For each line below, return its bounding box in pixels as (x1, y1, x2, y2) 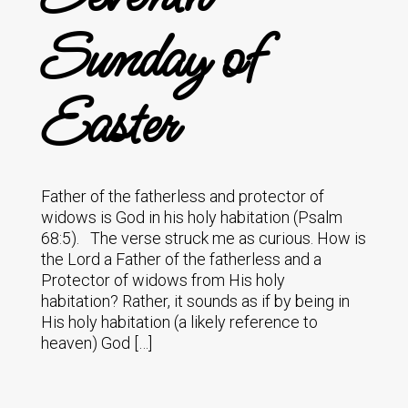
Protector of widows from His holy (40, 270, 285, 290)
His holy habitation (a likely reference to (40, 312, 318, 331)
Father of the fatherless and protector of (40, 187, 324, 206)
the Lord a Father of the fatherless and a (40, 250, 321, 269)
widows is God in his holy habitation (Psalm (40, 208, 342, 227)
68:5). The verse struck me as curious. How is (40, 229, 366, 248)
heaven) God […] (40, 333, 152, 352)
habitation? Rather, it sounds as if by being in (40, 291, 350, 311)
